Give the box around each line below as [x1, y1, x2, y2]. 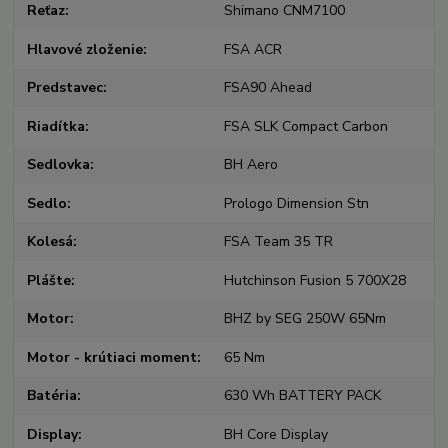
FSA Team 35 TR [223, 232, 333, 252]
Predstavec [27, 78, 104, 98]
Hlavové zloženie [27, 39, 144, 59]
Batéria [27, 386, 78, 406]
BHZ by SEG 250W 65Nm [223, 309, 386, 329]
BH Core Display [223, 424, 328, 444]
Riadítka [27, 116, 86, 136]
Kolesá [27, 232, 74, 252]
